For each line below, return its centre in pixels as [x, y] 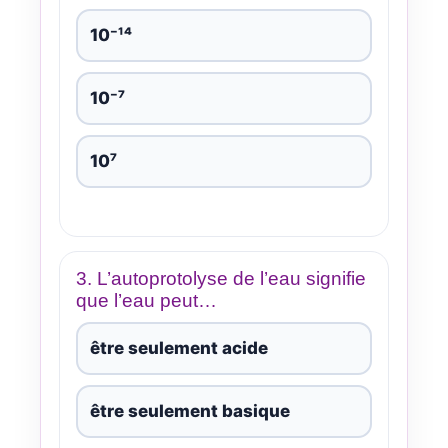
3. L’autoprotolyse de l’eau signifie [221, 278]
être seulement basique [190, 410]
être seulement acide [179, 347]
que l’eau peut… [146, 300]
